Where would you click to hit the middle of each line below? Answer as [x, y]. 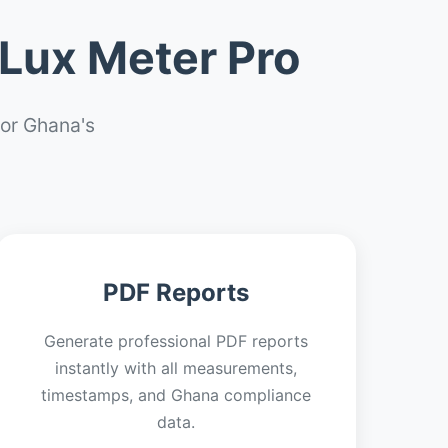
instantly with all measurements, [176, 368]
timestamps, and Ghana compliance [176, 395]
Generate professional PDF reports [176, 341]
